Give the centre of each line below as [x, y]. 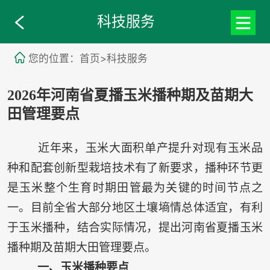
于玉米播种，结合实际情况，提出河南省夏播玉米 [135, 228]
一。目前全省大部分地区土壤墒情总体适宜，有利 [135, 208]
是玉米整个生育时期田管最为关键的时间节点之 [135, 188]
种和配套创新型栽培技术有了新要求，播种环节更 [135, 168]
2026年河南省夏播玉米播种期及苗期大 [130, 96]
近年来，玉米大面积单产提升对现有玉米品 [135, 148]
